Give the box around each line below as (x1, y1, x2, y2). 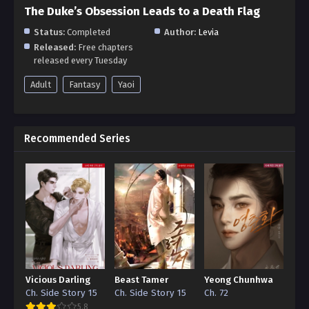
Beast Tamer (114, 275, 169, 286)
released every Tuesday (34, 55, 127, 66)
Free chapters (76, 42, 133, 52)
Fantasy (69, 79, 100, 90)
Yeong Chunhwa (203, 275, 273, 286)
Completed (65, 27, 110, 37)
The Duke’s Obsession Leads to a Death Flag (24, 4, 260, 19)
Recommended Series (24, 132, 130, 145)
